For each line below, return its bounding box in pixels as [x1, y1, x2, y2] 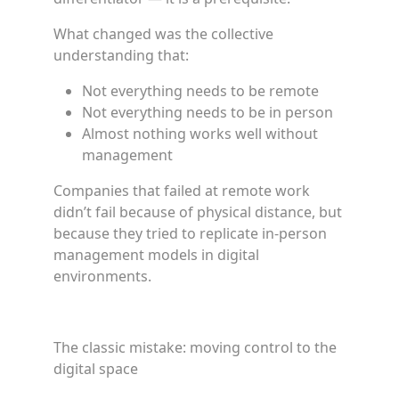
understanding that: [53, 45, 189, 65]
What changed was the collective [53, 24, 273, 44]
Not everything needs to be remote [82, 81, 319, 101]
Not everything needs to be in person [82, 102, 333, 122]
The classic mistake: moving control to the [53, 338, 337, 357]
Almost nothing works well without [82, 124, 318, 143]
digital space [53, 359, 138, 379]
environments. [53, 266, 151, 286]
